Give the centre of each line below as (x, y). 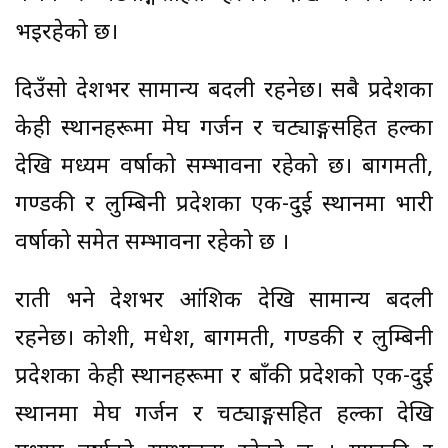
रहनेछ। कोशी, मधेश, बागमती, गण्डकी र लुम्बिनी (224, 340)
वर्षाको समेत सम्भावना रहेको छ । (152, 244)
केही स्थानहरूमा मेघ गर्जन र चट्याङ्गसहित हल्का (224, 130)
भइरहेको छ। (66, 34)
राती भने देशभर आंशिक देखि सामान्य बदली (224, 302)
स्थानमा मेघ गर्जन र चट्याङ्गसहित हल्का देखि (224, 416)
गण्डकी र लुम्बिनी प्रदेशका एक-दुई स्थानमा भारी (224, 206)
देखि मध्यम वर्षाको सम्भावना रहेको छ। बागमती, (224, 168)
